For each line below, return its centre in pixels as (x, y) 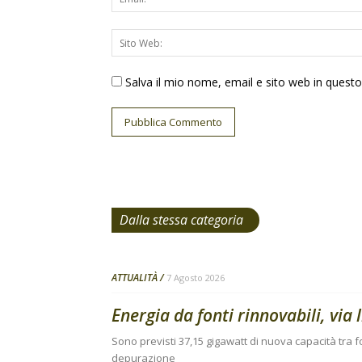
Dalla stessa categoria (181, 220)
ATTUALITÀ (135, 278)
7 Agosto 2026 (196, 278)
